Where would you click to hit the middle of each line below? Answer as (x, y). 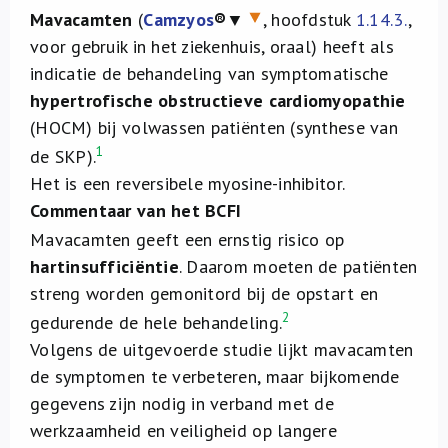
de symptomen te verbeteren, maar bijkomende (215, 376)
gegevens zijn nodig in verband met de (182, 403)
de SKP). (63, 156)
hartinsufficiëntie (104, 266)
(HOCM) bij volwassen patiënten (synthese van (214, 127)
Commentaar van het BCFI (136, 210)
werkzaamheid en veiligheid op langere (183, 430)
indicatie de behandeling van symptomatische (209, 73)
